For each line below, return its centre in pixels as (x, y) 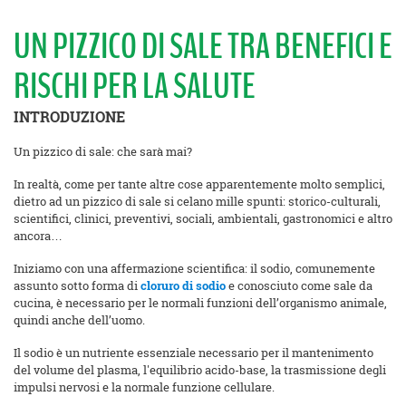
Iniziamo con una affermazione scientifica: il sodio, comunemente (194, 269)
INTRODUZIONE (69, 117)
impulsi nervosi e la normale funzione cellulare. (144, 387)
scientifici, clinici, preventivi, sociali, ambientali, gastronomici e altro (203, 219)
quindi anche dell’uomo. (79, 320)
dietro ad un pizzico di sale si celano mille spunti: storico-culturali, (197, 202)
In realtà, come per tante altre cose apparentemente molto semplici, (199, 184)
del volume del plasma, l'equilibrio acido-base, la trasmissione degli (200, 370)
